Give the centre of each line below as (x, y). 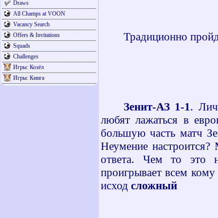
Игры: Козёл (28, 67)
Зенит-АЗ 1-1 (157, 107)
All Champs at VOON (39, 14)
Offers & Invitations (36, 35)
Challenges (26, 56)
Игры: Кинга (29, 78)
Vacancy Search (31, 24)
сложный (154, 185)
